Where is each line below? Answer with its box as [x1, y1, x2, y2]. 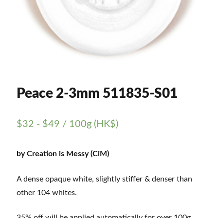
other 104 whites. [17, 188, 77, 197]
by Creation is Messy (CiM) [17, 150, 109, 158]
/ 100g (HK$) [60, 119, 119, 129]
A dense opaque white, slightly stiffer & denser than [17, 175, 193, 183]
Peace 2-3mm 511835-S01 [17, 86, 178, 100]
